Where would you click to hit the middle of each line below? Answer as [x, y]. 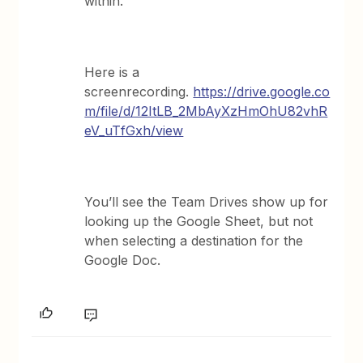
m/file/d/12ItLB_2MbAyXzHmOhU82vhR [206, 111]
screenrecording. [139, 92]
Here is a [112, 72]
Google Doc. [123, 260]
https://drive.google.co [262, 92]
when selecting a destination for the [194, 241]
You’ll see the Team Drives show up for [207, 202]
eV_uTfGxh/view [134, 130]
